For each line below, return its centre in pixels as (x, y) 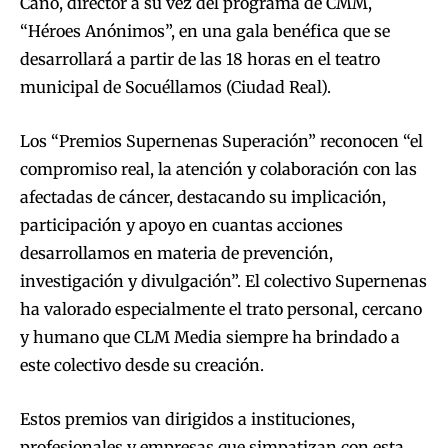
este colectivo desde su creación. (142, 365)
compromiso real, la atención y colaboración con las (218, 169)
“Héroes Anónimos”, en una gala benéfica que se (205, 31)
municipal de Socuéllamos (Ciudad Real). (175, 87)
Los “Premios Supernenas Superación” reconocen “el (221, 141)
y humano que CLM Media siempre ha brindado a (210, 337)
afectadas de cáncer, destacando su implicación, (203, 197)
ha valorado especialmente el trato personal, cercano (221, 309)
